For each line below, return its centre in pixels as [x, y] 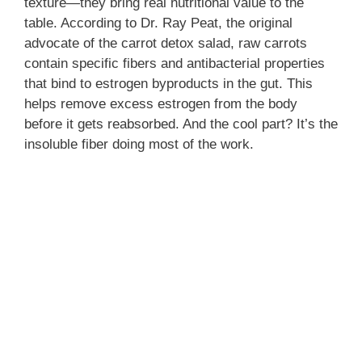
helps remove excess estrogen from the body [161, 103]
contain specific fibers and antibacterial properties [175, 63]
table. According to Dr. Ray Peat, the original [158, 23]
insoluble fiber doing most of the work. [139, 144]
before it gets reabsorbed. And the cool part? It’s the [181, 124]
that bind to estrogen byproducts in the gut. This [168, 83]
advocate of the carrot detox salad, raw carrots [166, 43]
